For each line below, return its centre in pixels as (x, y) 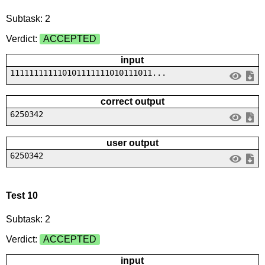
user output (132, 143)
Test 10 (22, 196)
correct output (132, 102)
